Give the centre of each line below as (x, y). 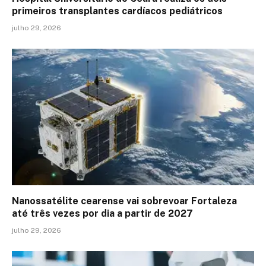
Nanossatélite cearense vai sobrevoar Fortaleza (124, 201)
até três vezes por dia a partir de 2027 (102, 213)
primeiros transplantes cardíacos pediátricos (117, 11)
